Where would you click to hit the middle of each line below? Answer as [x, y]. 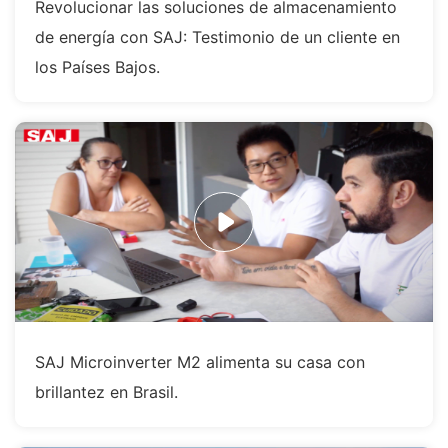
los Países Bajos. [97, 67]
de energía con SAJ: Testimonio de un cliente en [217, 37]
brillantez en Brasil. [106, 392]
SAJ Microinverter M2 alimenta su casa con [200, 362]
